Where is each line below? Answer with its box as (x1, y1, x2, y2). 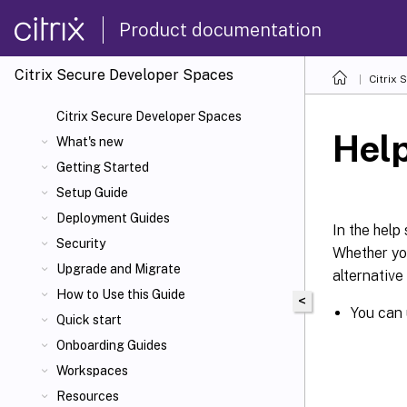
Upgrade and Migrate (56, 262, 181, 276)
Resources (56, 389, 119, 403)
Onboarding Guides (56, 338, 167, 352)
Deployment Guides (56, 211, 170, 225)
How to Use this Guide (56, 287, 185, 302)
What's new (56, 134, 124, 149)
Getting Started (56, 160, 149, 174)
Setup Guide (56, 185, 128, 200)
